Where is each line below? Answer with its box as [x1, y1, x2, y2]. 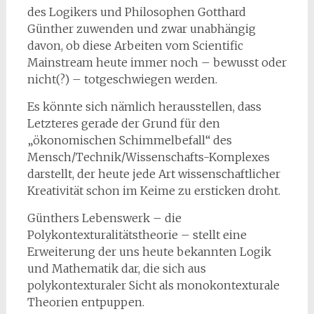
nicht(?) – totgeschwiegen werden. [27, 72, 217, 86]
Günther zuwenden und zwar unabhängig [27, 22, 256, 36]
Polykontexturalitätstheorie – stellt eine [27, 228, 247, 242]
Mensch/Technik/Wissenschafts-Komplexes [27, 150, 270, 164]
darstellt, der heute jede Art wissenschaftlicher [27, 167, 280, 181]
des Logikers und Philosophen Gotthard [27, 5, 246, 19]
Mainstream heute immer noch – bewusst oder [27, 55, 287, 69]
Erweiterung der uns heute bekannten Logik [27, 245, 271, 259]
